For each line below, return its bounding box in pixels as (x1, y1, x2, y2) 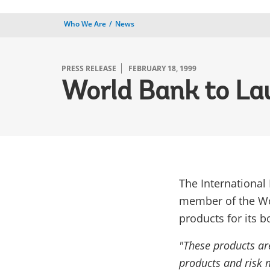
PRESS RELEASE (61, 63, 116, 74)
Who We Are (64, 19, 106, 29)
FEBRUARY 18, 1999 (128, 63, 196, 74)
